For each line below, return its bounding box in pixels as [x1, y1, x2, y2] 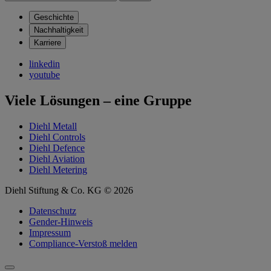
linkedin [29, 59, 60, 70]
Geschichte [34, 13, 74, 22]
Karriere [34, 38, 61, 48]
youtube [29, 70, 60, 80]
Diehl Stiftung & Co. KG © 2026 [5, 184, 133, 195]
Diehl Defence [29, 142, 85, 153]
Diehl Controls [29, 131, 85, 142]
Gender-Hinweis [29, 216, 93, 227]
